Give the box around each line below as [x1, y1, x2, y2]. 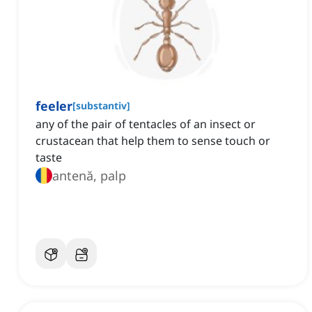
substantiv [76, 99, 127, 113]
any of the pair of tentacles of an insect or [36, 116, 256, 132]
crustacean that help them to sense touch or [36, 133, 270, 149]
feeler [36, 97, 72, 115]
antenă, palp [52, 167, 126, 185]
